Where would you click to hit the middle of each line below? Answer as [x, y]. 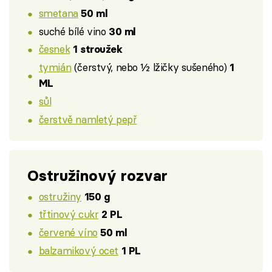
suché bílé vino [73, 31]
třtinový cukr [69, 214]
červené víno [68, 233]
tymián [55, 67]
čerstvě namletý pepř [88, 119]
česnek [54, 49]
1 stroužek [97, 49]
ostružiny [60, 196]
